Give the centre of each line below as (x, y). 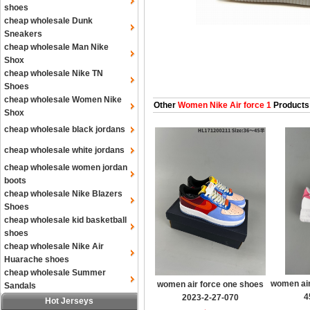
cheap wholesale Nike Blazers (63, 194)
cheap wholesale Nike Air (54, 246)
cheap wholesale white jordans (64, 150)
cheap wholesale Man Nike (56, 47)
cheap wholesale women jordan (66, 167)
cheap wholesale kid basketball (65, 220)
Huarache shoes (37, 259)
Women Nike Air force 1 (224, 105)
